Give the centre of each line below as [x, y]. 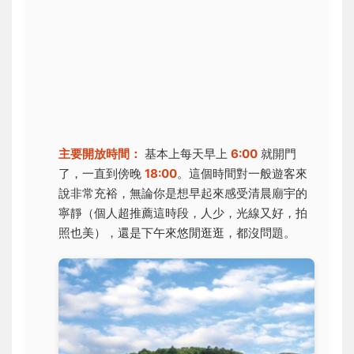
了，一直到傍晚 [102, 174]
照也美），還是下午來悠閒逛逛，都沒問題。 [177, 233]
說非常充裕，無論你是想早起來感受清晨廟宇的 [183, 194]
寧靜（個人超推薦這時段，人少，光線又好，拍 [183, 213]
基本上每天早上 [186, 154]
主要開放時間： [100, 154]
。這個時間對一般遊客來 [242, 174]
